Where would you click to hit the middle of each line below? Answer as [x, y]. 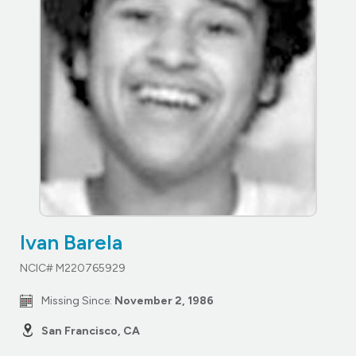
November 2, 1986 [164, 300]
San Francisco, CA [91, 331]
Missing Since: [78, 300]
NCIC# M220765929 [73, 268]
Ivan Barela [71, 242]
